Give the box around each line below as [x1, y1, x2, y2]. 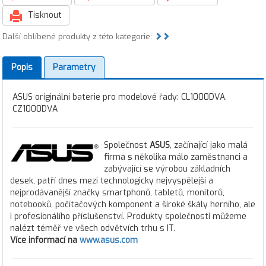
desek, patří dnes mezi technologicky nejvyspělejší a [10, 175, 213, 186]
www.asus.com [80, 235, 138, 246]
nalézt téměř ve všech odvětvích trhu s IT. [10, 223, 175, 234]
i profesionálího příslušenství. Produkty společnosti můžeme [10, 211, 246, 222]
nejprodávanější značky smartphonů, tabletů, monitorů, [10, 187, 224, 198]
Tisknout [26, 9, 62, 21]
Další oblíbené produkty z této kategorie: [2, 31, 154, 42]
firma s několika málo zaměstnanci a [104, 151, 248, 163]
